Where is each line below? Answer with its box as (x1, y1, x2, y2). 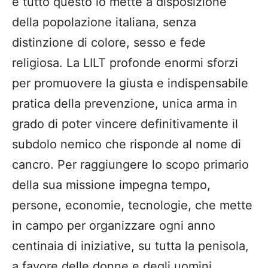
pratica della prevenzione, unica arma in (12, 96, 237, 111)
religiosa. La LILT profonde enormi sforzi (12, 56, 238, 71)
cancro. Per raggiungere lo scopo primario (12, 157, 249, 172)
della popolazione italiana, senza (12, 15, 196, 30)
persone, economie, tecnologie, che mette (12, 198, 252, 213)
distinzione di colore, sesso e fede (12, 35, 206, 50)
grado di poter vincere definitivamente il (12, 117, 238, 132)
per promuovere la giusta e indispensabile (12, 76, 248, 91)
